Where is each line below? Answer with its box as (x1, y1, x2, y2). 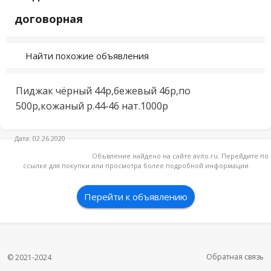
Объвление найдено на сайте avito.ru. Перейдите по (92, 151, 269, 160)
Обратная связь (206, 252, 264, 263)
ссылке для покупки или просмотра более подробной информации (22, 161, 249, 170)
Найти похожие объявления (25, 50, 149, 62)
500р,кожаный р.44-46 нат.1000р (16, 99, 168, 113)
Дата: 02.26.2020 (15, 134, 65, 143)
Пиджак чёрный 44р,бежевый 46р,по (16, 84, 191, 97)
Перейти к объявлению (83, 191, 188, 203)
